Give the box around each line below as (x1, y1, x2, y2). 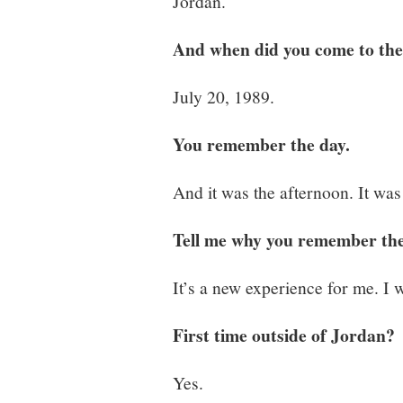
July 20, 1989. (173, 84, 274, 108)
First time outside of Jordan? (173, 321, 395, 348)
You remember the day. (173, 130, 350, 157)
